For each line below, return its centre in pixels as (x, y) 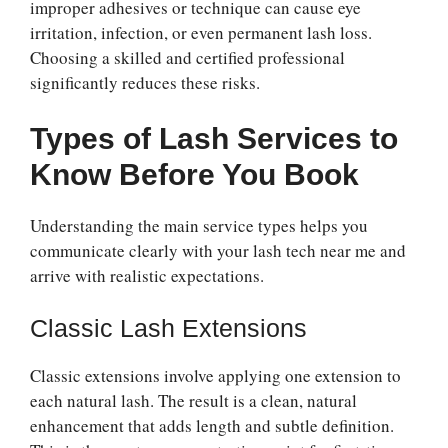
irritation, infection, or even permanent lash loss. (201, 33)
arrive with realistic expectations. (147, 275)
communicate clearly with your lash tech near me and (218, 250)
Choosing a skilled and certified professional (187, 58)
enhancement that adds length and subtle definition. (212, 426)
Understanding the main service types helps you (199, 225)
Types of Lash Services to (214, 138)
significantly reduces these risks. (145, 83)
